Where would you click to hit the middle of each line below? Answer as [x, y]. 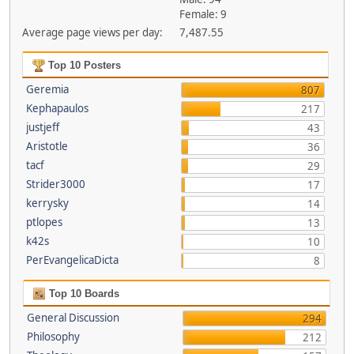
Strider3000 [55, 184]
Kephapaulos [57, 108]
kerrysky [47, 203]
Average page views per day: [92, 32]
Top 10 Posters [83, 65]
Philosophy [53, 337]
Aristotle [47, 146]
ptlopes [44, 222]
